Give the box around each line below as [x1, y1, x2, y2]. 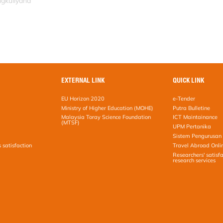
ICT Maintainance [173, 113, 218, 121]
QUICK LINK [173, 76, 205, 84]
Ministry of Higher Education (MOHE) [61, 104, 154, 111]
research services [173, 156, 216, 164]
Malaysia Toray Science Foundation [61, 113, 151, 121]
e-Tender [173, 95, 196, 102]
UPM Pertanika [173, 123, 212, 130]
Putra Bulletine [173, 104, 211, 111]
